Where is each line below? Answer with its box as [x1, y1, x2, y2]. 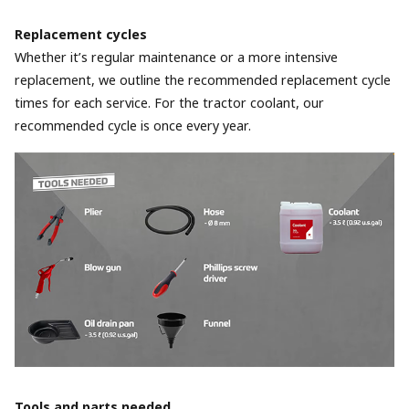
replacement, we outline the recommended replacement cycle [15, 70, 391, 90]
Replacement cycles [15, 25, 147, 45]
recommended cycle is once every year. [15, 116, 251, 136]
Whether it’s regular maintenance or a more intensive [15, 47, 338, 68]
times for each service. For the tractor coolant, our [15, 93, 324, 113]
